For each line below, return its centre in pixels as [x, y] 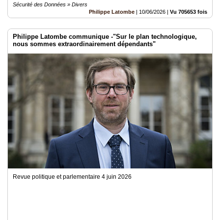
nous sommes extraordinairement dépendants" [84, 44]
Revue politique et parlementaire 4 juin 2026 [72, 177]
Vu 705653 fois [189, 12]
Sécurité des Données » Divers [50, 4]
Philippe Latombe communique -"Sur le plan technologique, [105, 37]
